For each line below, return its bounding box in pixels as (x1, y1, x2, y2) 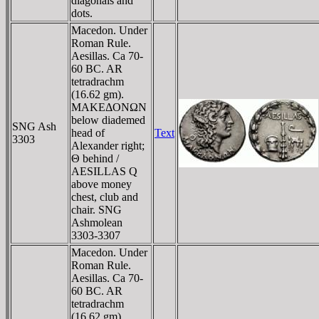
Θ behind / (71, 152, 119, 164)
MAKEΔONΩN (71, 100, 147, 113)
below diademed (71, 113, 145, 126)
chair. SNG (71, 203, 122, 216)
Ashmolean (71, 216, 122, 229)
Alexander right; (71, 139, 145, 152)
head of (71, 126, 105, 139)
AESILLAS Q (71, 164, 137, 177)
